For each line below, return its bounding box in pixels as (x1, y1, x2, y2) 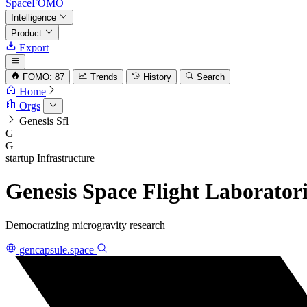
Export (16, 41, 49, 53)
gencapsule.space (16, 243, 97, 256)
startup (5, 151, 34, 164)
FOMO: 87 (23, 72, 65, 83)
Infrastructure (37, 151, 95, 164)
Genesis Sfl (19, 114, 69, 127)
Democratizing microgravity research (5, 219, 165, 231)
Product (11, 27, 45, 38)
